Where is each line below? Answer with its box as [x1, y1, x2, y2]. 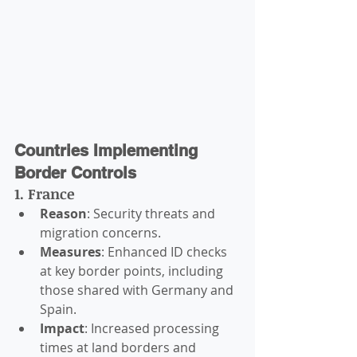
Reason [40, 205, 87, 223]
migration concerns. [40, 224, 161, 242]
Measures [40, 243, 101, 261]
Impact [40, 320, 84, 338]
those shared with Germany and [40, 281, 237, 300]
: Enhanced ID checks [101, 243, 230, 261]
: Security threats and [87, 205, 218, 223]
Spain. [40, 300, 76, 319]
